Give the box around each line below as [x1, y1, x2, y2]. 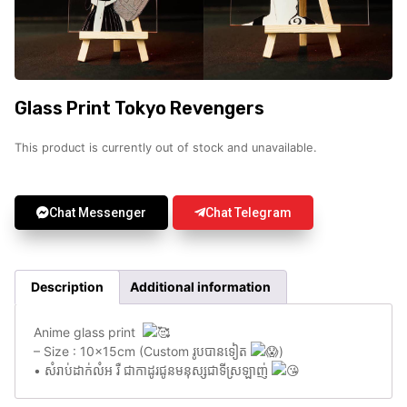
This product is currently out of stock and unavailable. [15, 141, 317, 155]
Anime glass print [34, 324, 143, 341]
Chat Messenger [49, 204, 146, 220]
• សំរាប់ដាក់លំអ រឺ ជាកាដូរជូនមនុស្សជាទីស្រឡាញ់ [34, 362, 272, 379]
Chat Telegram [205, 204, 292, 220]
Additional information [130, 279, 272, 295]
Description [30, 279, 104, 295]
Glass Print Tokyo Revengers [15, 98, 264, 120]
